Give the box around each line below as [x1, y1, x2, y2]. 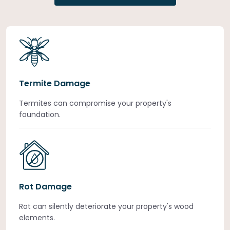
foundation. [19, 109, 61, 120]
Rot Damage [19, 181, 72, 193]
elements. [19, 213, 55, 223]
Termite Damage [19, 78, 90, 89]
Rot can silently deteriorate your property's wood [19, 201, 194, 212]
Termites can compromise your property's [19, 98, 171, 108]
